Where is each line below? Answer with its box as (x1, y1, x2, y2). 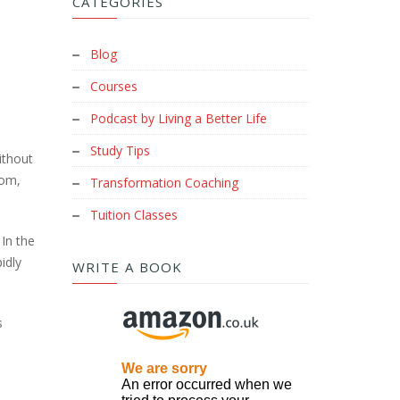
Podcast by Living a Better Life (90, 109, 267, 127)
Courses (90, 77, 137, 95)
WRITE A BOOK (72, 257, 182, 276)
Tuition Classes (90, 205, 178, 223)
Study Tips (90, 141, 150, 159)
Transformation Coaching (90, 173, 238, 191)
